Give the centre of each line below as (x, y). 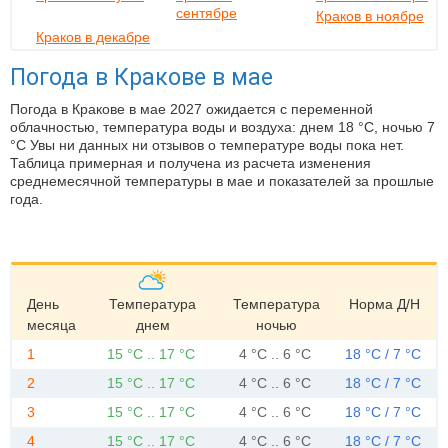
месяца (51, 325)
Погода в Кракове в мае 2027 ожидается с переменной (191, 109)
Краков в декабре (93, 37)
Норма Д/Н (384, 304)
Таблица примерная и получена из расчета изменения (190, 163)
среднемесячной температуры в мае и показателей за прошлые (222, 181)
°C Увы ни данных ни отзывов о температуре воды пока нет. (207, 145)
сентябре (206, 13)
